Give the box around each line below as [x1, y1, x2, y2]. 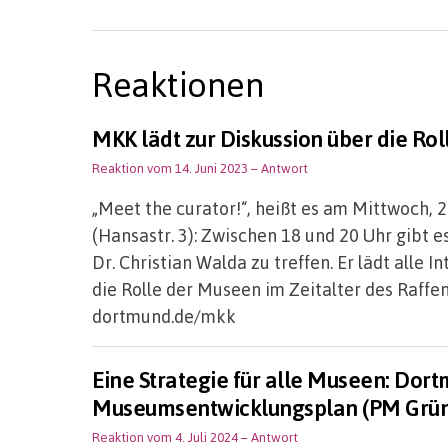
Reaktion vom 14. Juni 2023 [92, 159, 248, 176]
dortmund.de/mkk [92, 304, 236, 327]
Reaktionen [92, 62, 264, 106]
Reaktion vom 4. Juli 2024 [92, 428, 238, 445]
